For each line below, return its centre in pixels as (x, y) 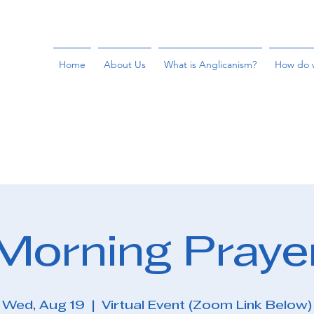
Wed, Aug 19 (43, 306)
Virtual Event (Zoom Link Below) (207, 306)
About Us (125, 64)
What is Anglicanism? (210, 64)
